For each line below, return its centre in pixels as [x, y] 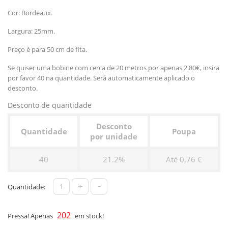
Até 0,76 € [184, 159]
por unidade [114, 136]
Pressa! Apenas [31, 216]
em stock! [89, 216]
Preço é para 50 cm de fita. [47, 49]
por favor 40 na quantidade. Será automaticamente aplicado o [101, 78]
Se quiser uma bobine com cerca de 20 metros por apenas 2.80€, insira [113, 67]
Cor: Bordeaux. [30, 12]
